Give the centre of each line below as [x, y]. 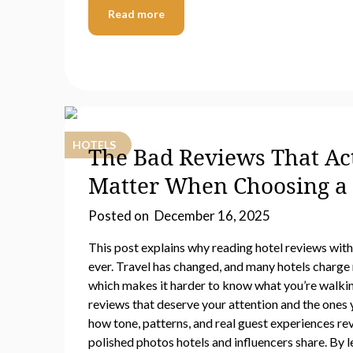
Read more [136, 14]
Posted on [120, 216]
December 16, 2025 [212, 216]
